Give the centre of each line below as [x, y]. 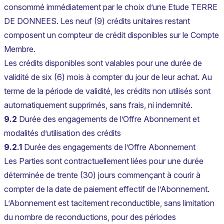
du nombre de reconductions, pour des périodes [90, 217]
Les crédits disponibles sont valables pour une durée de [103, 63]
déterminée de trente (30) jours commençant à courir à [102, 175]
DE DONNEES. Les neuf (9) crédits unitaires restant [97, 21]
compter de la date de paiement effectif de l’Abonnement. [107, 189]
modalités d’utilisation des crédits [62, 133]
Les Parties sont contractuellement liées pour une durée [104, 161]
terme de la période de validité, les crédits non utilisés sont [107, 91]
